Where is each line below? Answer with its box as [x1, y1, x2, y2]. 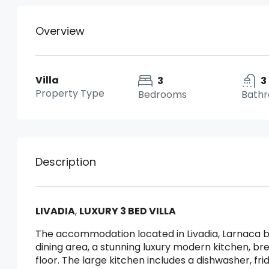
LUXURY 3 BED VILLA [79, 204, 178, 218]
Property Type [35, 86, 104, 100]
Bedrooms [138, 88, 187, 101]
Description [35, 154, 96, 169]
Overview [35, 23, 85, 38]
